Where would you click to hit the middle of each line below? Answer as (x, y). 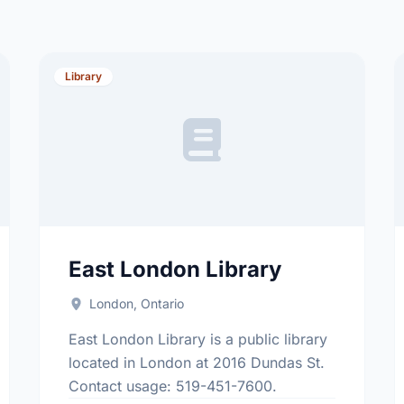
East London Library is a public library (197, 339)
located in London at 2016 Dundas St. (196, 363)
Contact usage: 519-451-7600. (172, 386)
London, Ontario (137, 303)
